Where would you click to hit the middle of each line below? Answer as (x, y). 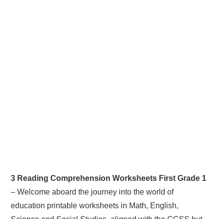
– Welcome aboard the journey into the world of (92, 192)
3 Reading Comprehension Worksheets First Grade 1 (109, 178)
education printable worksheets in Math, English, (95, 205)
